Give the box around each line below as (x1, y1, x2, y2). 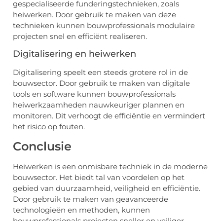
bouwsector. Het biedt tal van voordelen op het (13, 172, 184, 182)
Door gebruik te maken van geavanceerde (13, 194, 168, 204)
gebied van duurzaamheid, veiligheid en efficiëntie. (13, 183, 200, 193)
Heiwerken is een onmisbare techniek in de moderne (13, 161, 208, 171)
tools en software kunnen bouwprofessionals (13, 89, 176, 99)
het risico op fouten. (13, 122, 85, 132)
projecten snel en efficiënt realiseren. (13, 31, 147, 41)
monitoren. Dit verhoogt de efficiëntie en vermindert (13, 111, 205, 121)
